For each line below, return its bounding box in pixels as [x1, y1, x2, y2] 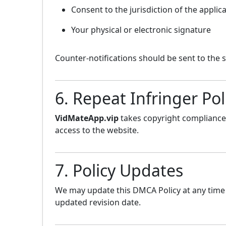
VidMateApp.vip [55, 112, 119, 124]
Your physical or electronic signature [71, 24, 211, 36]
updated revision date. [55, 197, 141, 208]
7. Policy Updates [55, 159, 183, 182]
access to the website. [55, 125, 139, 136]
